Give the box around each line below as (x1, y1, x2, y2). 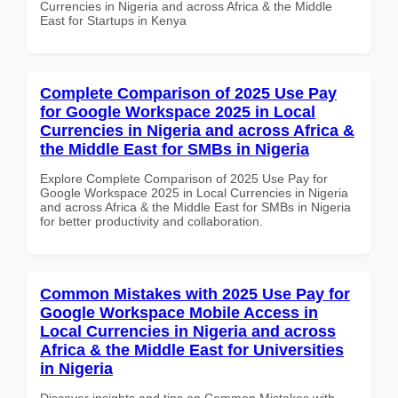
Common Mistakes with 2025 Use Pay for (40, 284, 350, 303)
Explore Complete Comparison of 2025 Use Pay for (40, 171, 328, 186)
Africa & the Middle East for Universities (40, 340, 344, 359)
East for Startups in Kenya (40, 12, 187, 28)
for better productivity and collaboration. (40, 213, 263, 228)
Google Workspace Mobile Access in (40, 303, 318, 322)
